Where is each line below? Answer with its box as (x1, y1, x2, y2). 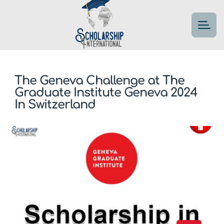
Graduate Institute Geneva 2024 (14, 86, 197, 99)
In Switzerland (14, 98, 95, 111)
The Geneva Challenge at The (14, 74, 184, 87)
